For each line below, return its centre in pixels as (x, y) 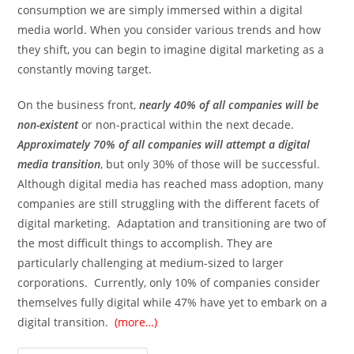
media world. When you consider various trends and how (169, 30)
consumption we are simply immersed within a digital (160, 10)
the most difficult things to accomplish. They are (145, 243)
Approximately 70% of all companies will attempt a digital (164, 145)
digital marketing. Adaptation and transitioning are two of (172, 224)
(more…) (136, 322)
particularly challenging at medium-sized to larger (151, 263)
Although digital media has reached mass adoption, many (171, 184)
